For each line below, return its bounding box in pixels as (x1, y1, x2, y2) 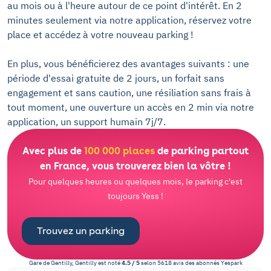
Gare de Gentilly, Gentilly (28, 259, 97, 267)
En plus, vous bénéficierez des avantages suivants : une (7, 57, 249, 70)
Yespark (220, 259, 243, 267)
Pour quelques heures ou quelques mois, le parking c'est (28, 176, 243, 187)
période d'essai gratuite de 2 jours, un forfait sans (7, 72, 224, 84)
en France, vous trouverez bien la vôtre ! (40, 160, 231, 172)
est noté (96, 259, 122, 267)
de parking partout (155, 145, 249, 157)
